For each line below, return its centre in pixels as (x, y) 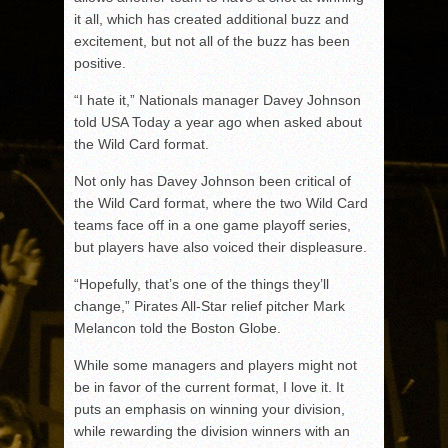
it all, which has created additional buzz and (211, 19)
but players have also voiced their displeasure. (220, 247)
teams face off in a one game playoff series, (212, 225)
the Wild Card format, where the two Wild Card (221, 203)
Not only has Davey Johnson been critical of (212, 181)
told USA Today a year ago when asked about (218, 122)
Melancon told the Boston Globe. (177, 328)
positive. (100, 63)
